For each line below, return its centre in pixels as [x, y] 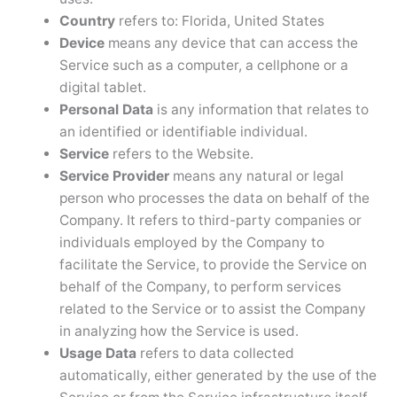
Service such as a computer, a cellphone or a [203, 65]
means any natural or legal [256, 175]
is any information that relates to [261, 109]
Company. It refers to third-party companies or [210, 220]
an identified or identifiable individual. [183, 131]
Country [87, 20]
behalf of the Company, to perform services [200, 286]
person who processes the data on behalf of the [214, 198]
